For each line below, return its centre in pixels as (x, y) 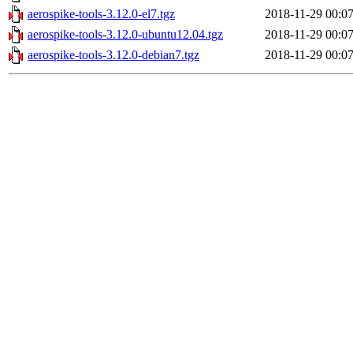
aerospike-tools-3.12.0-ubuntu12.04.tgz (125, 35)
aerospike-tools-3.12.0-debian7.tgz (113, 55)
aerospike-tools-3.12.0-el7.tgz (101, 14)
